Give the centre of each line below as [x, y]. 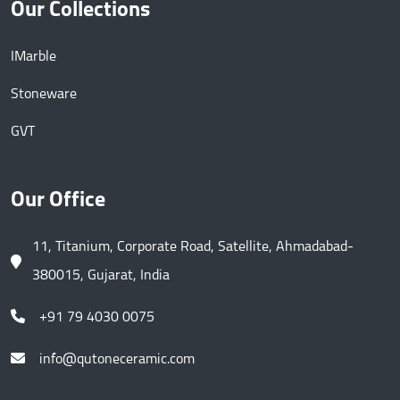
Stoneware [44, 95]
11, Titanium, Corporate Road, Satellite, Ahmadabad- [193, 248]
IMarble [33, 58]
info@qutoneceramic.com [117, 360]
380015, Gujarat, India [101, 276]
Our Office [58, 201]
